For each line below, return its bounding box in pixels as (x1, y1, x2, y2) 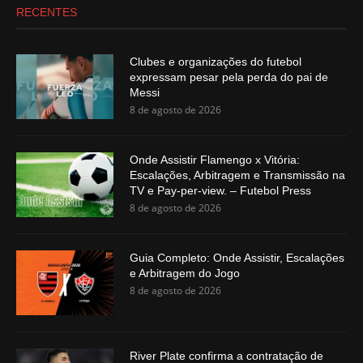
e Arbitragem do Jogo (130, 266, 240, 280)
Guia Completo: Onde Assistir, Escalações (130, 250, 344, 264)
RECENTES (16, 5, 77, 19)
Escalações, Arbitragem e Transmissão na (130, 168, 345, 181)
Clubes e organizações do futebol (130, 54, 301, 68)
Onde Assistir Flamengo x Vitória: (130, 152, 300, 166)
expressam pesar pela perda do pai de (130, 70, 328, 83)
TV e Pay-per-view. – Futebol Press (130, 183, 311, 197)
